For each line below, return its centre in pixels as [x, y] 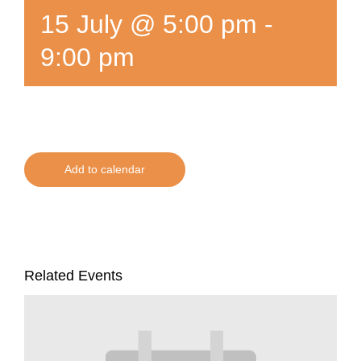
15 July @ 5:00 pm [149, 25]
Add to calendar [105, 170]
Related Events [73, 276]
